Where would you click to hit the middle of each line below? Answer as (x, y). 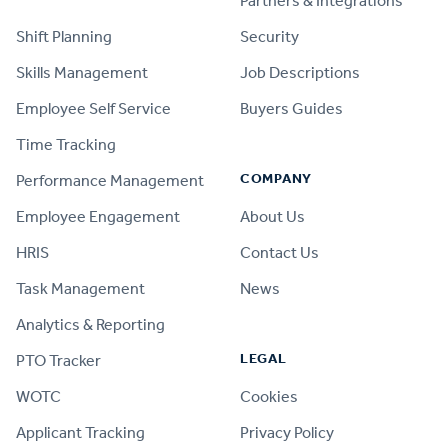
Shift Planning (64, 36)
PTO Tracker (58, 360)
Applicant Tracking (80, 432)
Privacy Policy (287, 432)
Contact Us (279, 252)
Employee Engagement (98, 216)
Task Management (80, 288)
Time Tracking (66, 144)
